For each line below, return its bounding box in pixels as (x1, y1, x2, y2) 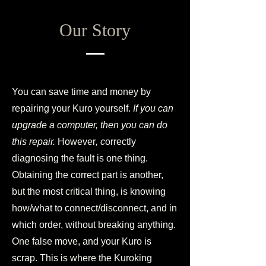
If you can (133, 103, 173, 113)
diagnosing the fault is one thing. (12, 153, 148, 163)
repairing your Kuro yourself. (12, 103, 133, 113)
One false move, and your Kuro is (12, 236, 151, 246)
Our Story (59, 20, 131, 40)
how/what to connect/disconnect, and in (12, 203, 177, 213)
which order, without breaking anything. (12, 220, 176, 230)
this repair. (12, 137, 58, 147)
